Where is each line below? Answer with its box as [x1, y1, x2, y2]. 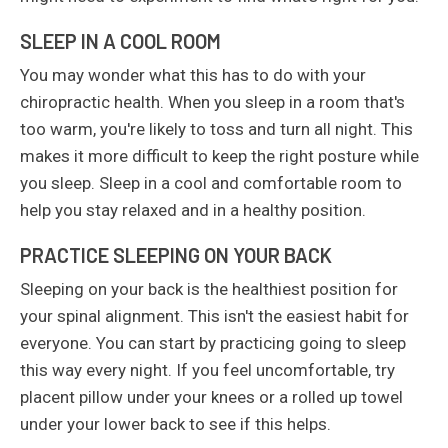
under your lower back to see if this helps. [20, 414, 331, 434]
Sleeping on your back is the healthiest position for [20, 279, 398, 299]
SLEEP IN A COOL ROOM [20, 29, 221, 53]
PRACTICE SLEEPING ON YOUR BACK [20, 243, 332, 267]
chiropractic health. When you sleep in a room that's [20, 92, 405, 112]
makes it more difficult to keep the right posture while [20, 146, 419, 166]
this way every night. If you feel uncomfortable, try [20, 360, 395, 380]
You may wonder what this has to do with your [20, 65, 366, 85]
